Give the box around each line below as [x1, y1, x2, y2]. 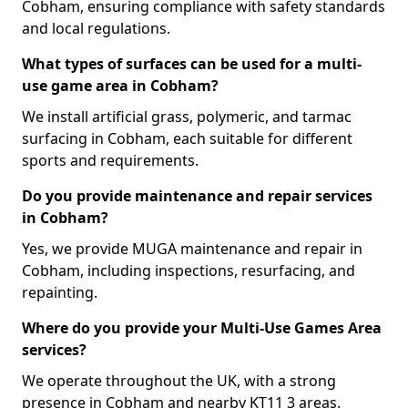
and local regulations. [22, 18, 170, 38]
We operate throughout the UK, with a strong [22, 371, 336, 391]
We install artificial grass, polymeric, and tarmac [22, 107, 352, 127]
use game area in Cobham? [22, 76, 219, 96]
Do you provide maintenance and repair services [22, 186, 372, 206]
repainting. [22, 282, 97, 302]
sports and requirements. [22, 150, 199, 170]
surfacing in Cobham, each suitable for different [22, 128, 352, 148]
